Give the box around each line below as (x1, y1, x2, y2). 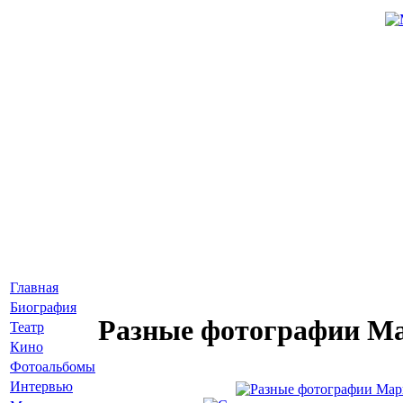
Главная (10, 280, 58, 295)
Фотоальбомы (10, 359, 95, 374)
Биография (10, 300, 76, 315)
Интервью (10, 379, 73, 394)
